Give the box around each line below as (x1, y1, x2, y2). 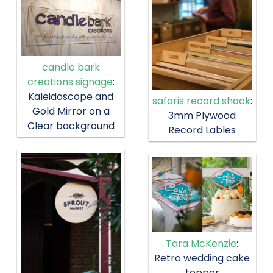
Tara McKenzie (166, 236, 237, 250)
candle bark (41, 60, 100, 74)
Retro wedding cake (154, 250, 250, 265)
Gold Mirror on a (32, 104, 110, 118)
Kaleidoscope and (28, 89, 114, 104)
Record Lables (168, 122, 236, 137)
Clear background (27, 118, 115, 133)
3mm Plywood (168, 108, 236, 122)
